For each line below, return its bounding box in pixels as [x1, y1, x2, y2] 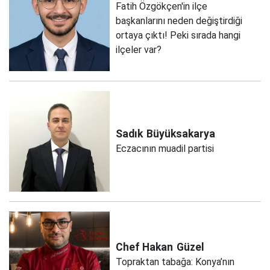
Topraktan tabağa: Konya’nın [116, 256, 235, 268]
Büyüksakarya [146, 128, 216, 140]
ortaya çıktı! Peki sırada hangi [116, 29, 241, 41]
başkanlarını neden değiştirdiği [116, 14, 243, 27]
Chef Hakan [116, 241, 174, 254]
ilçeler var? [116, 43, 162, 55]
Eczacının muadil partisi [116, 143, 215, 155]
